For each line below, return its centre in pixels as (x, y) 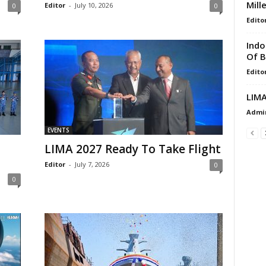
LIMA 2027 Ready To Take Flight (132, 149)
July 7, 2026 (92, 164)
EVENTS (58, 130)
